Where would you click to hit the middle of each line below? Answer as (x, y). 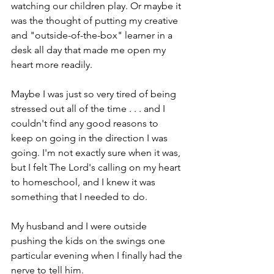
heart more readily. (53, 64)
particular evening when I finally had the (98, 255)
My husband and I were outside (80, 226)
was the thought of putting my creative (96, 20)
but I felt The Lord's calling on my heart (97, 167)
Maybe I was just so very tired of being (95, 94)
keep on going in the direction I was (91, 138)
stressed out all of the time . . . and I (89, 108)
